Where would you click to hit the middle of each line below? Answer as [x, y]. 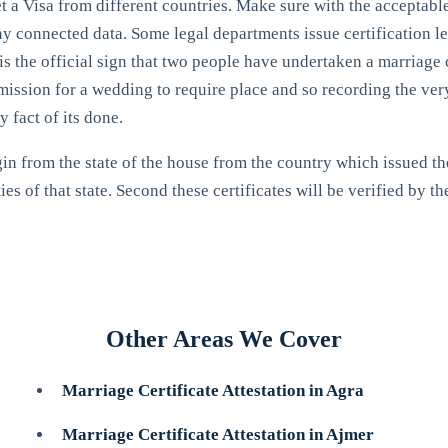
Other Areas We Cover [224, 339]
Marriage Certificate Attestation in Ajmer [218, 434]
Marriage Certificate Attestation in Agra [213, 390]
